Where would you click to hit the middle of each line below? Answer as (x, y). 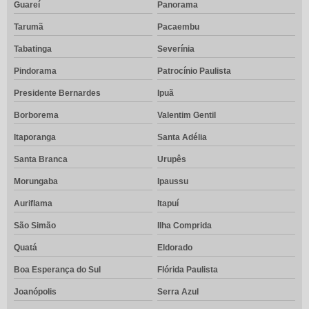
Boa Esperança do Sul (57, 270)
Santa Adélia (182, 138)
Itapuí (168, 204)
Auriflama (33, 204)
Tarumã (29, 27)
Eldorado (175, 248)
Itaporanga (35, 138)
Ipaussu (172, 182)
